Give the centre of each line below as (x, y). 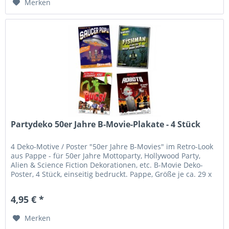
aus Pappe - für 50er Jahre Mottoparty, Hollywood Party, (106, 155)
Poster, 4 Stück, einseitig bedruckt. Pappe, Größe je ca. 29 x (111, 174)
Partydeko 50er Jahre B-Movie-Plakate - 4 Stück (106, 124)
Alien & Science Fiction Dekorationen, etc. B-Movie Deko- (107, 165)
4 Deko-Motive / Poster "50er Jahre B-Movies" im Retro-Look (112, 146)
